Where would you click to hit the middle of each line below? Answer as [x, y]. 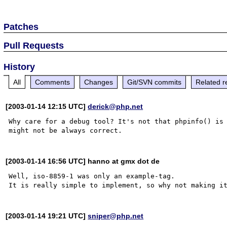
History [20, 67]
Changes [99, 82]
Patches [21, 27]
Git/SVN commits [155, 82]
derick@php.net [116, 106]
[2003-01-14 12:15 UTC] [47, 106]
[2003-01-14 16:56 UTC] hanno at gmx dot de [83, 161]
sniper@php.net [116, 216]
